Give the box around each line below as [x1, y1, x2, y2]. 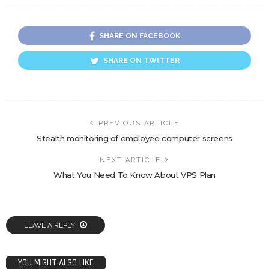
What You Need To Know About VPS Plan [53, 170, 216, 180]
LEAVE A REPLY [24, 221, 77, 230]
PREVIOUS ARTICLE [98, 119, 180, 128]
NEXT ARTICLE [100, 156, 161, 165]
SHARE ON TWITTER [103, 56, 180, 65]
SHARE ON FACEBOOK [98, 32, 180, 41]
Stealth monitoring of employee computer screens [37, 133, 232, 144]
